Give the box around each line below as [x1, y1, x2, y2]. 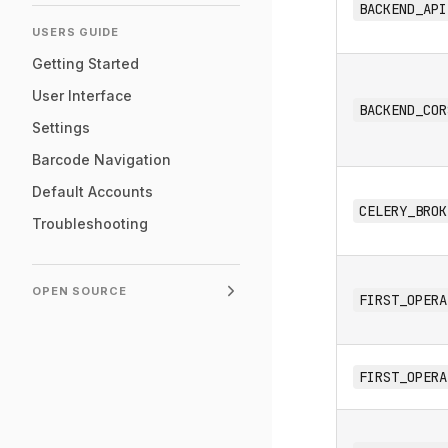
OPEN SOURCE [32, 284, 127, 298]
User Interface [32, 87, 132, 104]
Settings [32, 119, 90, 136]
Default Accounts [32, 183, 153, 200]
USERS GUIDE [32, 25, 119, 39]
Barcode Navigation [32, 151, 171, 168]
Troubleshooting [32, 215, 148, 232]
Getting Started [32, 55, 139, 72]
